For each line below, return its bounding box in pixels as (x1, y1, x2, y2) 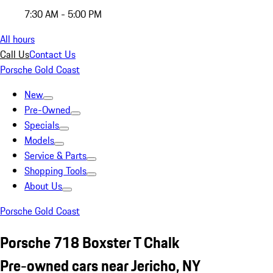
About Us (24, 179, 62, 193)
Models (24, 133, 54, 147)
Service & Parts (24, 148, 87, 163)
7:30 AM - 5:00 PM (24, 7, 102, 21)
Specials (24, 118, 59, 132)
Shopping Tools (24, 163, 87, 178)
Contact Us (29, 47, 76, 62)
